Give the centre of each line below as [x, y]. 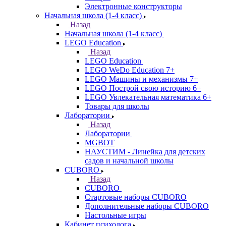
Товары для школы [117, 106]
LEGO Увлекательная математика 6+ [148, 97]
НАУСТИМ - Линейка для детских [145, 152]
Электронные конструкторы [133, 6]
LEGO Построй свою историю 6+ [143, 88]
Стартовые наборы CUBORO [136, 197]
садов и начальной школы [129, 161]
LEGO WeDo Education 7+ [130, 70]
